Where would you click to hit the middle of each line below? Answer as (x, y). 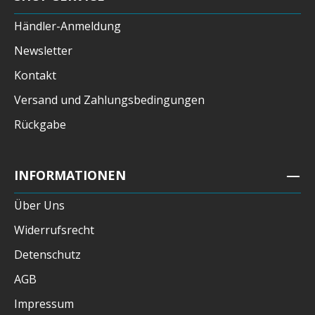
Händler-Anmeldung (67, 26)
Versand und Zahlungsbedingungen (109, 100)
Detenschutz (47, 255)
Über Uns (39, 206)
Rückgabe (40, 125)
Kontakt (35, 76)
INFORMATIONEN (70, 175)
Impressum (44, 304)
